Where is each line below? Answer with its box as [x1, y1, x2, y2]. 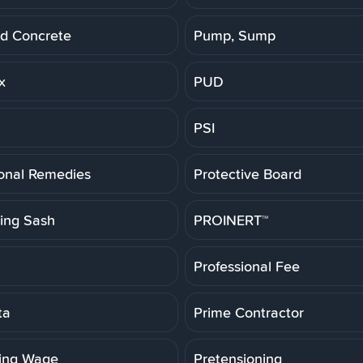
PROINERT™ [194, 209, 268, 230]
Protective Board [194, 163, 301, 184]
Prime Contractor [194, 301, 304, 322]
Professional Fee [194, 255, 300, 276]
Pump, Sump [194, 24, 275, 45]
